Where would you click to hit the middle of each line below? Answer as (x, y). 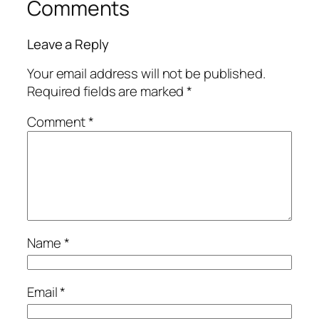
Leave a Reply (68, 44)
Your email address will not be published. (146, 73)
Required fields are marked (107, 91)
